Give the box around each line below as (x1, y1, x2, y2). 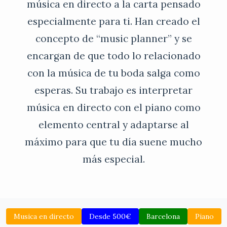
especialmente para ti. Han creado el (27, 15, 200, 27)
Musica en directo (13, 211, 74, 221)
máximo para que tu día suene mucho (25, 135, 202, 148)
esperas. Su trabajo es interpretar (34, 84, 193, 96)
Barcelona (146, 211, 180, 221)
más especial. (82, 153, 145, 165)
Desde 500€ (89, 211, 131, 221)
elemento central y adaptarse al (38, 118, 189, 131)
